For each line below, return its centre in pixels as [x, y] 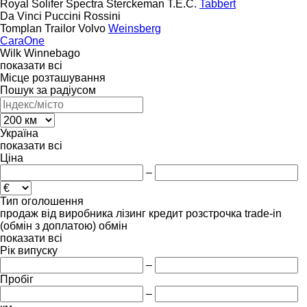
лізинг [131, 213]
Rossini [102, 16]
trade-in [263, 213]
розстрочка [214, 213]
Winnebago [52, 53]
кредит [166, 213]
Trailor [60, 28]
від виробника [77, 213]
